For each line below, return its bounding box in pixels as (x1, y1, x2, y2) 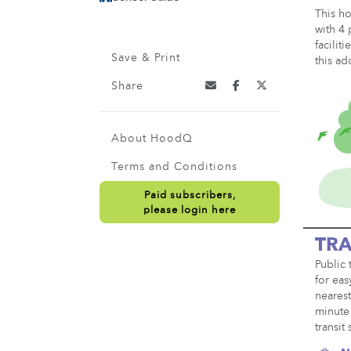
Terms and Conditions (111, 161, 237, 172)
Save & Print (111, 52, 180, 63)
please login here (143, 205, 236, 215)
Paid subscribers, (143, 190, 236, 201)
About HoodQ (111, 133, 193, 144)
